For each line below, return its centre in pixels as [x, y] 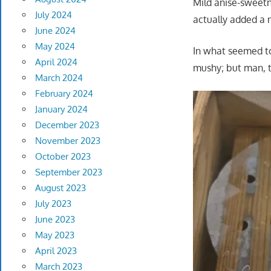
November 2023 [67, 141]
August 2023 [60, 188]
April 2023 [56, 251]
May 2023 [54, 235]
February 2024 [64, 94]
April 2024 [56, 62]
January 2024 [61, 109]
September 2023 [68, 172]
